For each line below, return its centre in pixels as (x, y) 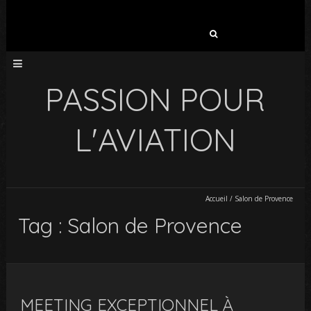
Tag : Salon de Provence (131, 226)
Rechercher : (114, 30)
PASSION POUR (155, 99)
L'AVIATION (155, 140)
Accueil (216, 199)
